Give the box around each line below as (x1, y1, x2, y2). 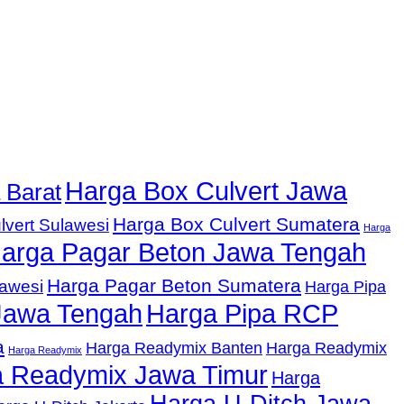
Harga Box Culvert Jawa (65, 176, 347, 207)
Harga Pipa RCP (146, 298, 338, 329)
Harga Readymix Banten (86, 339, 262, 358)
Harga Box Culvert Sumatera (113, 214, 360, 235)
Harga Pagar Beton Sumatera (47, 275, 301, 297)
